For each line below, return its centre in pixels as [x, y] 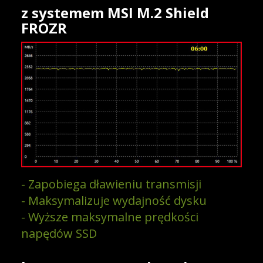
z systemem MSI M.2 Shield [115, 12]
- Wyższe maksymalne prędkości [109, 217]
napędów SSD [59, 234]
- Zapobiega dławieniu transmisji [111, 184]
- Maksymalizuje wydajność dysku [114, 201]
